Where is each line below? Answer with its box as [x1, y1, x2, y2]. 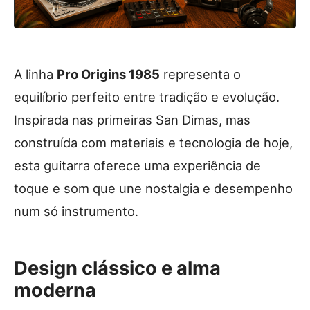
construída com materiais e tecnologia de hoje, [14, 134, 293, 150]
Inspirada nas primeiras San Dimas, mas [14, 111, 250, 127]
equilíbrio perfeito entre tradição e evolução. [14, 89, 280, 104]
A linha [14, 66, 57, 82]
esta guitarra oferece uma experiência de [14, 157, 261, 173]
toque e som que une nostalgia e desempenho [14, 180, 293, 196]
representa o [160, 66, 241, 82]
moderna [14, 278, 96, 302]
